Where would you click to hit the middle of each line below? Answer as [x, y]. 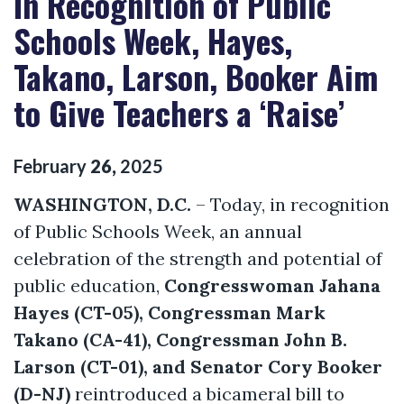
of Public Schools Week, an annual [158, 231]
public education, [89, 285]
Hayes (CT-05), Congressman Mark [170, 312]
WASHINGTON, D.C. [102, 204]
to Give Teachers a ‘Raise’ [179, 112]
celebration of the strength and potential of [198, 258]
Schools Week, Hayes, [153, 40]
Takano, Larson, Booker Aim [196, 76]
